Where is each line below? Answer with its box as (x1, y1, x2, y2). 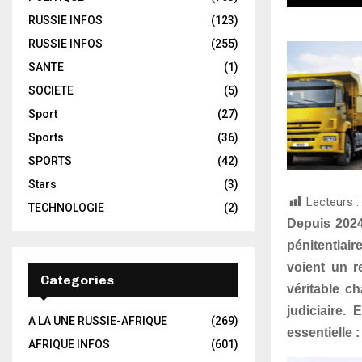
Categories (40, 272, 114, 288)
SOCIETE (28, 84, 74, 97)
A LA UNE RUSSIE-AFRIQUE (28, 314, 167, 327)
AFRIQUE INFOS (28, 338, 110, 351)
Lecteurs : (306, 194, 359, 209)
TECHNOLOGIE (28, 201, 104, 214)
